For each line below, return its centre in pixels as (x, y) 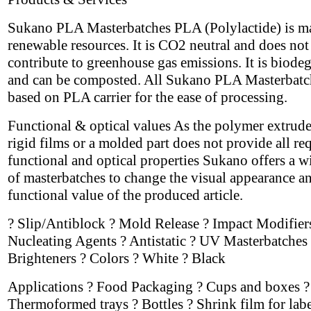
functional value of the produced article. (125, 195)
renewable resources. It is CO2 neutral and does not (158, 45)
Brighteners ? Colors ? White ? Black (117, 258)
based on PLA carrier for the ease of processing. (148, 97)
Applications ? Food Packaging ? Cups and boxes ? (159, 286)
